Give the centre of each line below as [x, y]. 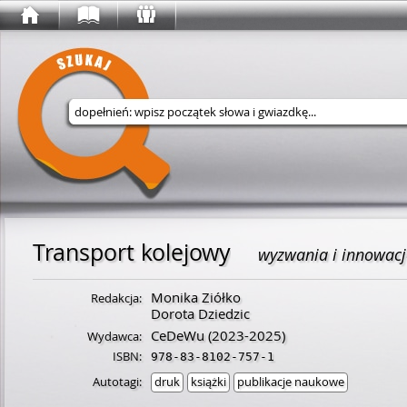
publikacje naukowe [291, 382]
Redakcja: [116, 298]
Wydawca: [114, 336]
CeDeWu [178, 335]
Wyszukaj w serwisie [181, 142]
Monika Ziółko [196, 297]
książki [208, 382]
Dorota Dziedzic [200, 313]
